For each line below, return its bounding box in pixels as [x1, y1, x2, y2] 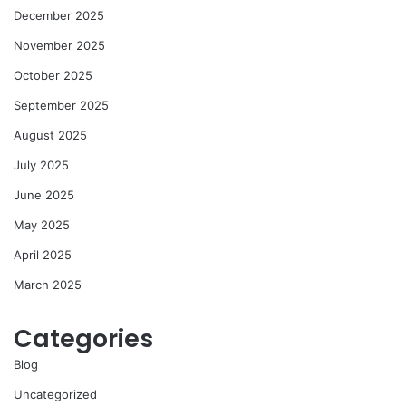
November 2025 [14, 37, 105, 53]
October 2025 [14, 67, 92, 82]
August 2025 [14, 127, 87, 142]
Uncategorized [14, 386, 97, 401]
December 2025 [14, 7, 104, 23]
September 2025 [14, 97, 109, 112]
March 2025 [14, 276, 82, 292]
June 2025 [14, 187, 74, 202]
